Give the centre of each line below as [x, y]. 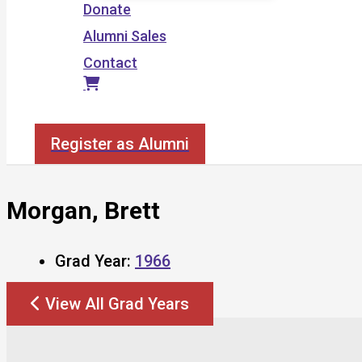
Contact [110, 63]
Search [57, 114]
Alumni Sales [125, 36]
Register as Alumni [120, 144]
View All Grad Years [117, 303]
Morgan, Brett [83, 210]
